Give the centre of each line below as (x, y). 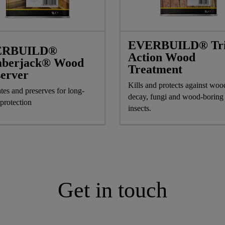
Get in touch (113, 190)
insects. (140, 108)
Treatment (155, 69)
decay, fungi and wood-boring (176, 96)
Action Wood (162, 57)
